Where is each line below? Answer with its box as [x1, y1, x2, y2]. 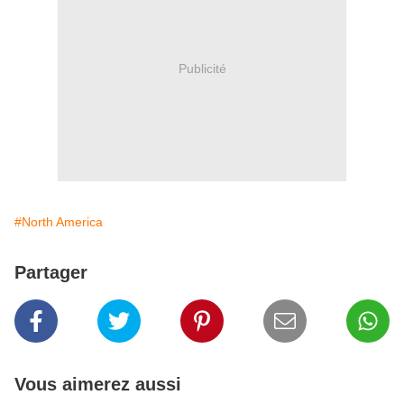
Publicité [178, 60, 226, 76]
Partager [14, 262, 87, 283]
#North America [14, 215, 103, 230]
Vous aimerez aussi [14, 374, 181, 395]
